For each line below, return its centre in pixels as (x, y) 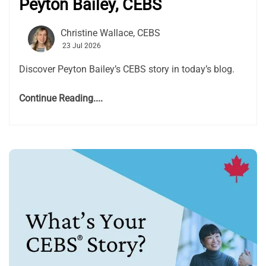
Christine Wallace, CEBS (110, 33)
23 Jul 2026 (82, 46)
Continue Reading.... (61, 99)
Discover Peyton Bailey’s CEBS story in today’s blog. (127, 69)
